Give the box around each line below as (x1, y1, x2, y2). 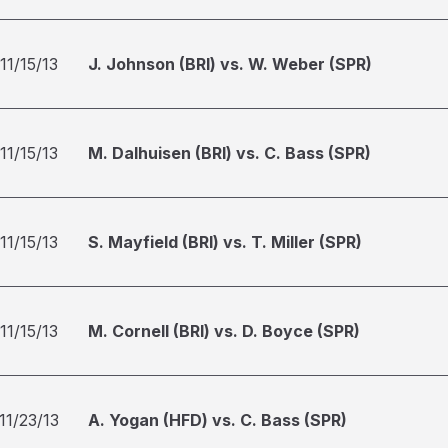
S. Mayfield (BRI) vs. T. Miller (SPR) (88, 232, 362, 252)
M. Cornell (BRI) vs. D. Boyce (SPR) (88, 321, 360, 341)
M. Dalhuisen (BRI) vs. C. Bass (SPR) (88, 143, 371, 163)
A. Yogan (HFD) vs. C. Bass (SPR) (88, 410, 347, 430)
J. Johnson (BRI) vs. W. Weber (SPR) (88, 54, 372, 74)
